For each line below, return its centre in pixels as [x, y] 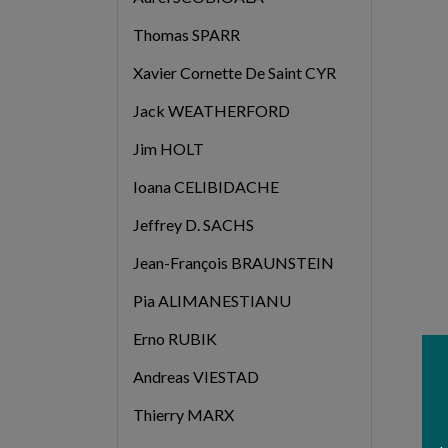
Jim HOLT [168, 149]
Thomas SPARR [186, 35]
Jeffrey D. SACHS [193, 225]
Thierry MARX [183, 415]
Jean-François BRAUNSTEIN [233, 263]
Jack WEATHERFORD [211, 111]
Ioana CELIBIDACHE [205, 187]
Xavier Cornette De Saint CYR [234, 73]
